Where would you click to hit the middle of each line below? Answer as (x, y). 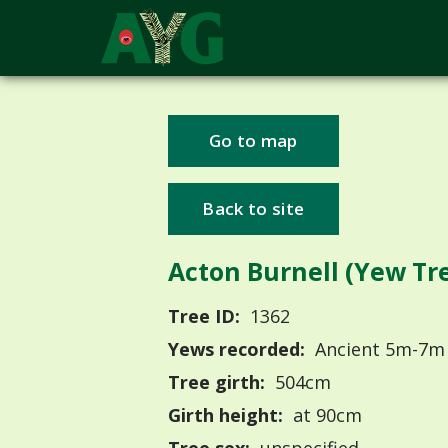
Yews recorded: (236, 349)
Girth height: (225, 415)
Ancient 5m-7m (377, 349)
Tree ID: (204, 316)
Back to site (253, 209)
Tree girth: (216, 382)
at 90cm (324, 415)
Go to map (253, 141)
